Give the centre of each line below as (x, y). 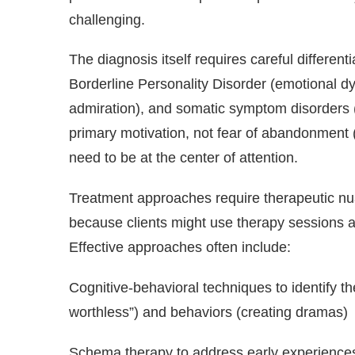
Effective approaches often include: (182, 248)
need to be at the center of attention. (185, 158)
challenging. (109, 19)
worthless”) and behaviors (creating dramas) (210, 313)
